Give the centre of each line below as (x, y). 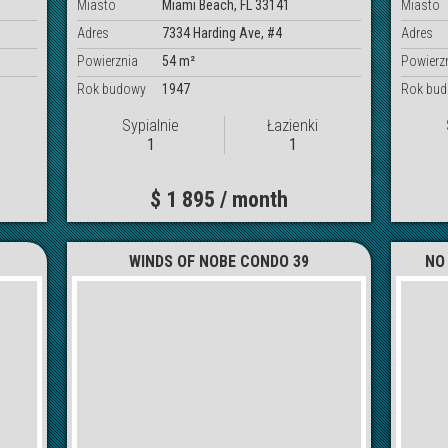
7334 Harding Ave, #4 (222, 32)
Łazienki (293, 125)
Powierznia (108, 60)
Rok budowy (112, 88)
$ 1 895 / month (219, 199)
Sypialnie (151, 125)
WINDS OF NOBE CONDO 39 (219, 261)
